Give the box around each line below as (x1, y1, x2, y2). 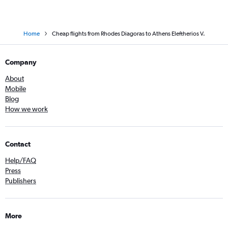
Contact (5, 140, 31, 148)
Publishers (5, 177, 36, 185)
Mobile (5, 84, 26, 93)
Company (5, 58, 37, 66)
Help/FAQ (5, 156, 36, 164)
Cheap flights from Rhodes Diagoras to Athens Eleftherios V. (51, 30, 205, 37)
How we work (5, 105, 48, 113)
